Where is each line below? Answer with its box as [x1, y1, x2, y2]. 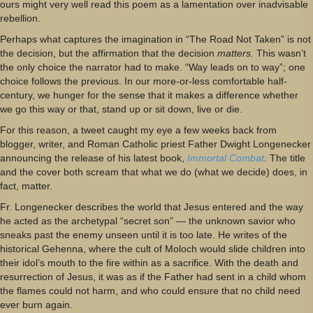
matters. [217, 47, 254, 59]
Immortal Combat [187, 152, 264, 163]
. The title [264, 152, 305, 163]
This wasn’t [254, 47, 306, 59]
